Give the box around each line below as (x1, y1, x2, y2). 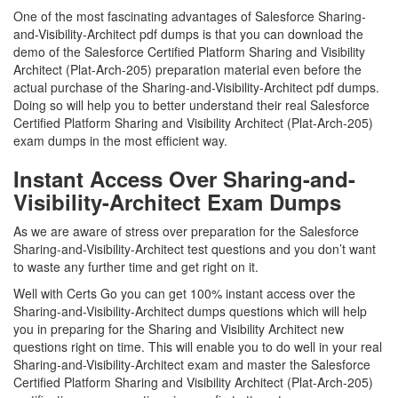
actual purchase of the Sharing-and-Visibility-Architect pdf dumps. (13, 78, 379, 96)
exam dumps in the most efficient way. (13, 131, 227, 149)
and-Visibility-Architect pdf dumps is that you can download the (13, 25, 363, 43)
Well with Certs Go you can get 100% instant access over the (13, 284, 355, 302)
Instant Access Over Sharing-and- (13, 163, 355, 194)
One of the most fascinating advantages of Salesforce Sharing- (13, 7, 366, 25)
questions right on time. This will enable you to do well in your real (13, 338, 382, 355)
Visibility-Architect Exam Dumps (13, 187, 341, 217)
